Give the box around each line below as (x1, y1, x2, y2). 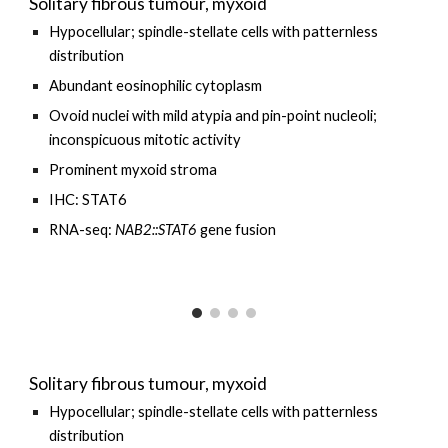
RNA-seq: (49, 221, 116, 238)
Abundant (49, 77, 114, 94)
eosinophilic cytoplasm (113, 77, 263, 94)
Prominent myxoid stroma (49, 161, 218, 178)
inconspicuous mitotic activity (49, 131, 245, 148)
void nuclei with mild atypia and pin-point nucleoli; (61, 107, 378, 124)
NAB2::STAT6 (115, 221, 198, 238)
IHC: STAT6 (49, 191, 128, 208)
